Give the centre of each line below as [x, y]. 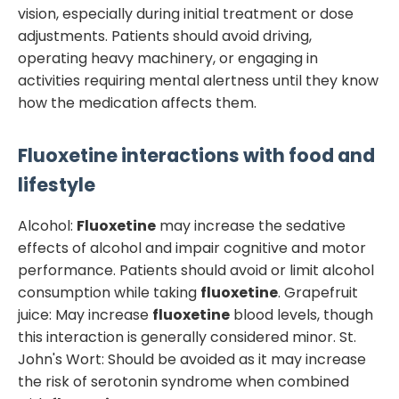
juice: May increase [85, 314]
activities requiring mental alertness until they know [198, 80]
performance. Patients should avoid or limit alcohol [196, 270]
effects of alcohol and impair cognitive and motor [192, 248]
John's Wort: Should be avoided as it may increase [192, 359]
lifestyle [57, 184]
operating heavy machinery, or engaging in [168, 58]
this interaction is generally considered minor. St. [187, 337]
